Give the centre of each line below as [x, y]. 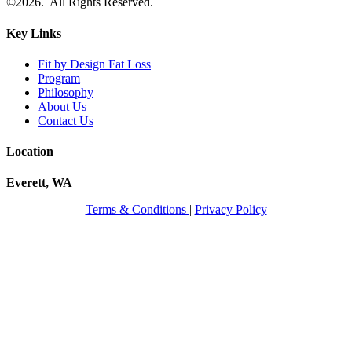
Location [30, 152]
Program [59, 78]
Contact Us [66, 120]
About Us [62, 106]
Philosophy [66, 92]
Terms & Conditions [137, 209]
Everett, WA [39, 182]
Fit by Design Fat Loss [94, 64]
